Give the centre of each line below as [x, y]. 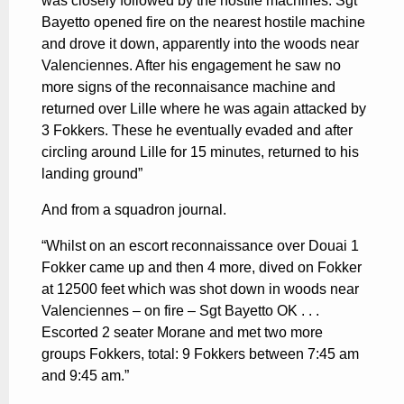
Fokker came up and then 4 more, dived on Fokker [202, 267]
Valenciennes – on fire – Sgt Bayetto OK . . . [180, 310]
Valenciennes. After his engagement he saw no [191, 65]
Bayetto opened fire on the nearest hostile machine [203, 22]
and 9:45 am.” [85, 375]
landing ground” [92, 173]
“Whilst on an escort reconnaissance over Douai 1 [200, 245]
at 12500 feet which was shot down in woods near [200, 289]
